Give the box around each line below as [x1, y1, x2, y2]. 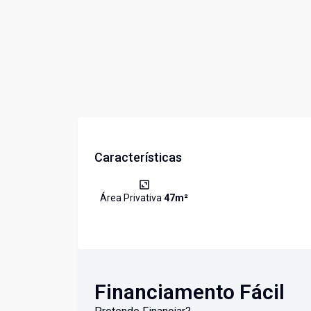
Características [94, 150, 182, 165]
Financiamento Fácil [94, 280, 285, 305]
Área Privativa [100, 192, 164, 204]
